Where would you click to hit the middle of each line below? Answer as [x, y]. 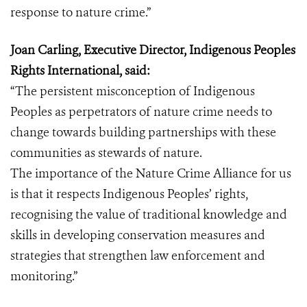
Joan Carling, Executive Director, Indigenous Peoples [153, 50]
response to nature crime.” [81, 12]
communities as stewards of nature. [106, 153]
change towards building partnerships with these [143, 132]
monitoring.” [44, 276]
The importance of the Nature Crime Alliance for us [151, 173]
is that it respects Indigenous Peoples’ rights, [129, 194]
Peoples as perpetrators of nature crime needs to [141, 112]
